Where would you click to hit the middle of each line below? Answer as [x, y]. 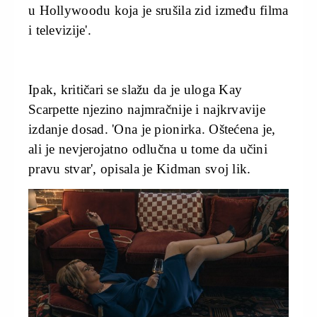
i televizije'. [60, 30]
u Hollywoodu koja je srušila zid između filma [158, 10]
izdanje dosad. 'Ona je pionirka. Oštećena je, [152, 129]
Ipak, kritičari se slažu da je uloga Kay [136, 89]
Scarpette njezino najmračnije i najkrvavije [147, 109]
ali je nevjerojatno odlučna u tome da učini [148, 149]
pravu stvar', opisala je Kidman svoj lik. [140, 168]
